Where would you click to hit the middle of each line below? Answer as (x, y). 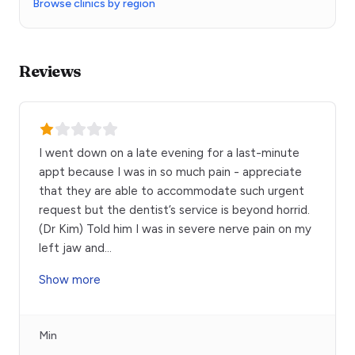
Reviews (50, 71)
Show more (70, 280)
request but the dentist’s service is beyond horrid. (174, 210)
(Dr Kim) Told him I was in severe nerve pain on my (175, 229)
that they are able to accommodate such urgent (172, 191)
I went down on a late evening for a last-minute (169, 153)
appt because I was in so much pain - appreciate (170, 172)
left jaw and (72, 248)
